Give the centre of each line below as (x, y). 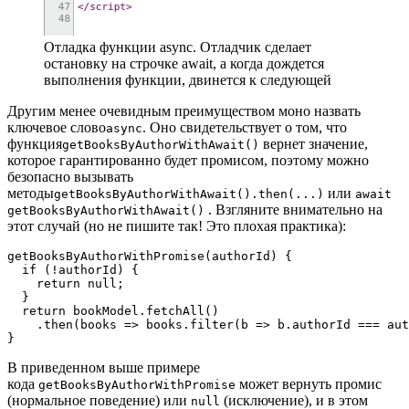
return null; (66, 283)
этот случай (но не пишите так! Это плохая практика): (177, 225)
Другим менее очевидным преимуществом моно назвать (184, 110)
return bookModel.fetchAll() (113, 310)
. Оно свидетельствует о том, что (245, 127)
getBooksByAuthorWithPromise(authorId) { (150, 256)
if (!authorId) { (73, 269)
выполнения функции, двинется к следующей (188, 79)
